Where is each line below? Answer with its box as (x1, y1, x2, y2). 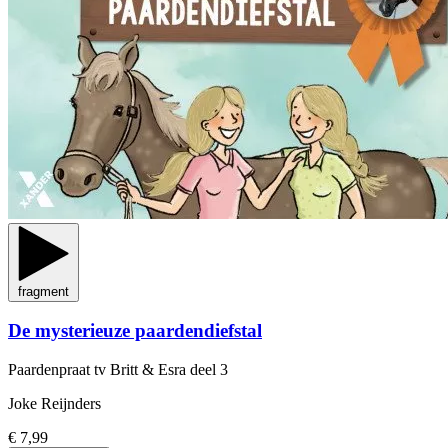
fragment (18, 283, 69, 299)
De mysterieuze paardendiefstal (8, 320, 262, 342)
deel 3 (190, 361, 228, 379)
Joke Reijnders (8, 395, 101, 413)
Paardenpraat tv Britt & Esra (8, 361, 190, 379)
